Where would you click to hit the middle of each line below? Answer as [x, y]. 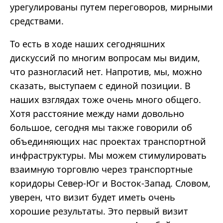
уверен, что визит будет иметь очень [93, 197]
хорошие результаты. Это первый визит [99, 211]
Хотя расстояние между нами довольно [97, 114]
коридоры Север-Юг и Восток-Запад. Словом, [110, 183]
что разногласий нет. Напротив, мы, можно [106, 72]
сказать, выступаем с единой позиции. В [100, 86]
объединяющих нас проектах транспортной [108, 142]
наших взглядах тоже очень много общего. [106, 100]
